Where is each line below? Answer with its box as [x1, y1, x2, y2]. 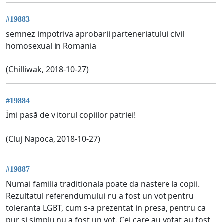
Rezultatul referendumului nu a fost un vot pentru [6, 190, 194, 202]
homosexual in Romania [6, 40, 96, 52]
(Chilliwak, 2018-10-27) [6, 64, 89, 75]
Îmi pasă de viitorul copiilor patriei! [6, 109, 136, 120]
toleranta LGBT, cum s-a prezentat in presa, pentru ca [6, 202, 206, 214]
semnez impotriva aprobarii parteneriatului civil [6, 28, 184, 40]
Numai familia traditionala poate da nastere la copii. [6, 178, 200, 190]
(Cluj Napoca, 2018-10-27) [6, 133, 100, 144]
